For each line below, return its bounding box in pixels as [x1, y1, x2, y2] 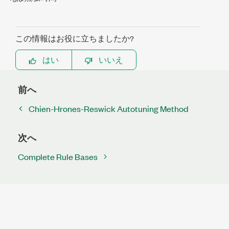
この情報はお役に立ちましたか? [15, 33, 134, 43]
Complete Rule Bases [18, 151, 98, 162]
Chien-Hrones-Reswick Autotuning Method [29, 103, 188, 114]
